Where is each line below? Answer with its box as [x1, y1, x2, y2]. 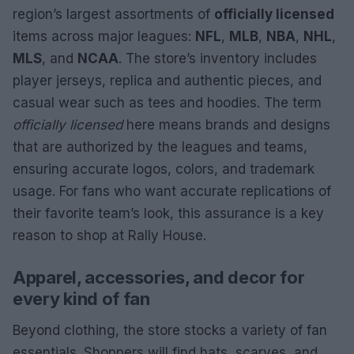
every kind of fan [13, 288, 150, 309]
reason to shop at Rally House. [13, 227, 206, 243]
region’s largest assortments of [13, 6, 214, 22]
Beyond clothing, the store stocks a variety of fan [13, 322, 327, 338]
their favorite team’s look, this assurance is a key [13, 205, 324, 221]
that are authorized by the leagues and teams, [13, 138, 307, 155]
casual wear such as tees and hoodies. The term [13, 94, 322, 111]
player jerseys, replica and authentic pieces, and [13, 72, 322, 88]
